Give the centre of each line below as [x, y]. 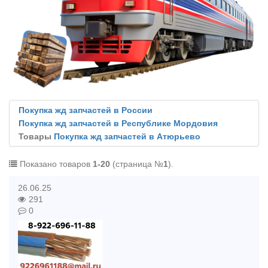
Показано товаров [55, 164]
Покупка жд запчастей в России [86, 110]
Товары [36, 137]
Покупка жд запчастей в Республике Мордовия [118, 124]
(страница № [137, 164]
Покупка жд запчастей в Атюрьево [127, 137]
